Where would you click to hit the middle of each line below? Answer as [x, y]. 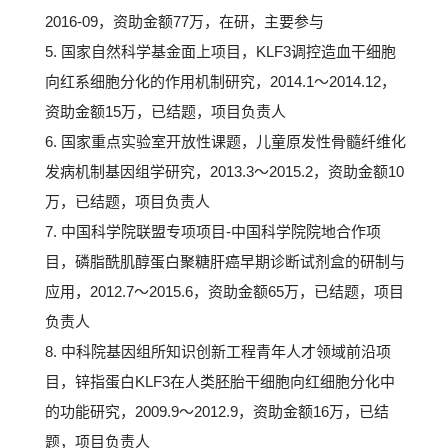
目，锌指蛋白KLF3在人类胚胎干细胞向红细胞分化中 [220, 381]
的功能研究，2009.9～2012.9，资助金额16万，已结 [217, 411]
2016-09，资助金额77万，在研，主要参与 [184, 21]
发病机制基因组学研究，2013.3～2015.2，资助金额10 [224, 171]
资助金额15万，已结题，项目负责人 [165, 111]
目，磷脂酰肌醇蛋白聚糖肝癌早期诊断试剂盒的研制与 [225, 261]
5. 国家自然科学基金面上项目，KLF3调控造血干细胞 [220, 51]
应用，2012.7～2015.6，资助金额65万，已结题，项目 [224, 291]
